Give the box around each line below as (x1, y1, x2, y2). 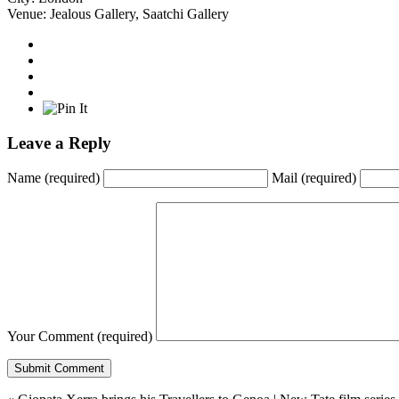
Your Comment (7, 329, 97, 345)
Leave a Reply (7, 133, 111, 152)
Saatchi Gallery (142, 5, 229, 21)
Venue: (7, 5, 50, 21)
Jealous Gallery (50, 5, 135, 21)
